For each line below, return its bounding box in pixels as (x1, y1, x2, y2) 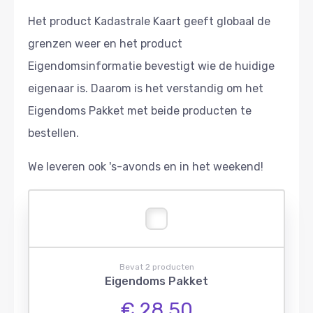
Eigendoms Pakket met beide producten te (28, 103, 252, 117)
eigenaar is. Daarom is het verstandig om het (28, 81, 263, 95)
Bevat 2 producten (119, 261, 194, 272)
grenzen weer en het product (28, 36, 182, 50)
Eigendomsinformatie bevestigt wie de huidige (28, 59, 275, 73)
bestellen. (28, 126, 79, 140)
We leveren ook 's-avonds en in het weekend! (28, 159, 263, 173)
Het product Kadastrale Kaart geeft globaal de (28, 14, 270, 28)
